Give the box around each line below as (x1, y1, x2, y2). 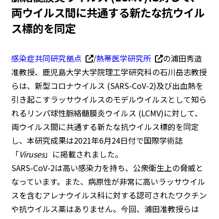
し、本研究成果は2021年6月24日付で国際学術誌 (11, 134, 183, 146)
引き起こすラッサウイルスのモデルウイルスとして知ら (11, 93, 207, 105)
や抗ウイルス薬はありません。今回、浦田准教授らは (11, 203, 199, 215)
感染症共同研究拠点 (11, 52, 82, 64)
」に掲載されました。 (44, 148, 123, 160)
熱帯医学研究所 (96, 52, 151, 64)
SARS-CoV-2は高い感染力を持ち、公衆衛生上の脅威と (11, 162, 203, 174)
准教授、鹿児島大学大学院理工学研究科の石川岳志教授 (11, 66, 207, 78)
